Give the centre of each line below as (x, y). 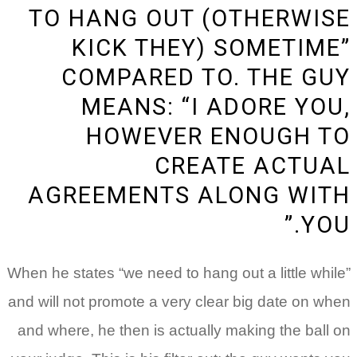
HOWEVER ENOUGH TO (218, 137)
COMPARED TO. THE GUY (206, 78)
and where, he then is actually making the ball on (184, 331)
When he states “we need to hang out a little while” (179, 273)
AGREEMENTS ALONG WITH (189, 196)
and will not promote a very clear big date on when (179, 302)
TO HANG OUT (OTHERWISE (190, 19)
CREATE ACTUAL (253, 166)
